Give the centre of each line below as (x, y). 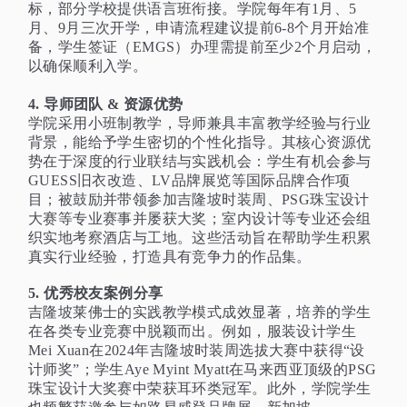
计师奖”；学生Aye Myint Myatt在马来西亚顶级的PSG (203, 370)
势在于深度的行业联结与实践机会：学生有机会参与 (200, 162)
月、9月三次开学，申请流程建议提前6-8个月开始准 (199, 28)
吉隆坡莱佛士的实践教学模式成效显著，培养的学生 (200, 313)
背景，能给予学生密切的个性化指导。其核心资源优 (200, 143)
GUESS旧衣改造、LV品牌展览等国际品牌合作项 (189, 181)
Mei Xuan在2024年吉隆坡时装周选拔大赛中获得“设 (197, 351)
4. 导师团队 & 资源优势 (106, 104)
